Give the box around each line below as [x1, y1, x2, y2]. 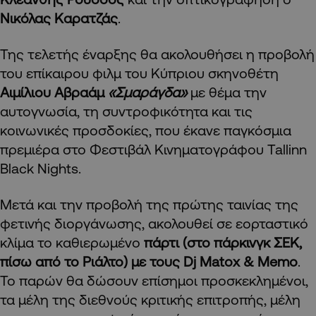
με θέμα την [187, 83, 267, 100]
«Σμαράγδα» [104, 83, 187, 100]
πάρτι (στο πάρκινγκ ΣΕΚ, [144, 233, 302, 250]
